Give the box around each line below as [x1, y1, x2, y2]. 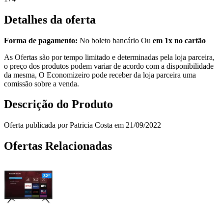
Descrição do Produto [4, 98, 113, 111]
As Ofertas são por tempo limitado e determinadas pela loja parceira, [4, 53, 215, 61]
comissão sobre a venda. [4, 79, 79, 88]
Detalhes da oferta [4, 13, 96, 26]
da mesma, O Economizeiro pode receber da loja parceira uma [4, 70, 196, 79]
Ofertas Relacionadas [4, 139, 112, 153]
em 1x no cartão [153, 36, 206, 45]
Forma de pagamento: [4, 36, 78, 45]
